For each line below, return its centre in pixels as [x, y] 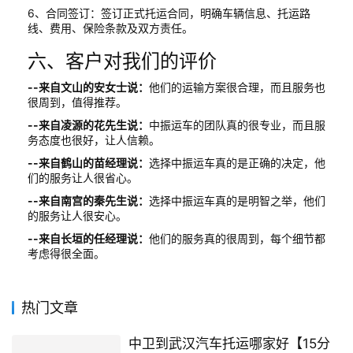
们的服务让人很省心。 [83, 177]
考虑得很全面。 [66, 253]
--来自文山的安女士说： [88, 87]
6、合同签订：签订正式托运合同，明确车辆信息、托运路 [169, 13]
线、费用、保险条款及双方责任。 [110, 28]
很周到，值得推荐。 [77, 102]
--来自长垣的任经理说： [88, 238]
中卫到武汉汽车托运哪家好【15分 [229, 343]
